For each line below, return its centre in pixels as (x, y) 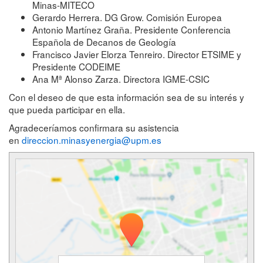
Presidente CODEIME (82, 66)
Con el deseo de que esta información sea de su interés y (127, 97)
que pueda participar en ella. (68, 109)
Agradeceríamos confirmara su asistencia (94, 127)
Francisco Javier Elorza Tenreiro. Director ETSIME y (137, 54)
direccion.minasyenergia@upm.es (92, 139)
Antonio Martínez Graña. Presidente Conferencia (131, 29)
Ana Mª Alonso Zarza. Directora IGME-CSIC (122, 78)
